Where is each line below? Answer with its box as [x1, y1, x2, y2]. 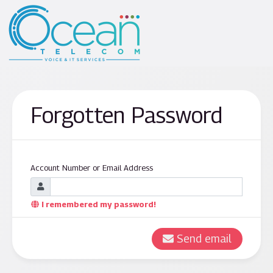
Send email [177, 232, 232, 246]
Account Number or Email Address [30, 162, 153, 172]
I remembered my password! [41, 199, 156, 210]
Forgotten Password [30, 102, 222, 128]
